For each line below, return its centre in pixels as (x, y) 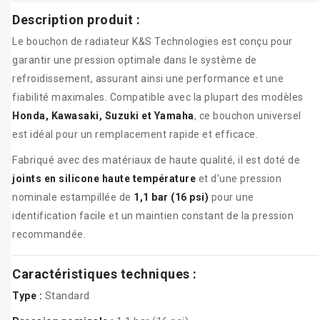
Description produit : (76, 20)
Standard (66, 296)
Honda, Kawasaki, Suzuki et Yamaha (103, 116)
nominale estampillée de (73, 197)
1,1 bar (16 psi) (171, 197)
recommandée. (49, 235)
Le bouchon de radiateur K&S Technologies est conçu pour (152, 42)
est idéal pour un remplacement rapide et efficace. (135, 135)
